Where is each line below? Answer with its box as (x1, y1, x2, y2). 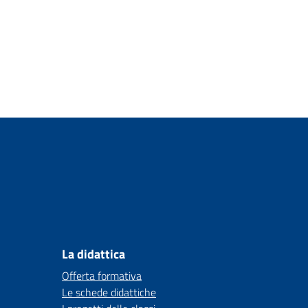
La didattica (62, 245, 125, 263)
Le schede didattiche (62, 284, 156, 300)
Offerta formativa (62, 267, 142, 284)
